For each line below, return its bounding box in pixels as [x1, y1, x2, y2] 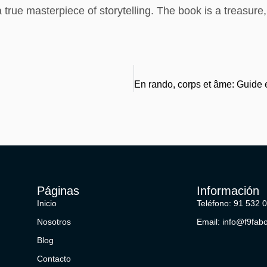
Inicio [37, 198, 57, 209]
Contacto [37, 254, 72, 264]
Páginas [37, 184, 80, 198]
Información [196, 184, 259, 198]
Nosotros [37, 217, 72, 227]
